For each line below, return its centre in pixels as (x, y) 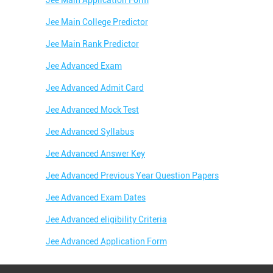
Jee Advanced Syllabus (90, 132)
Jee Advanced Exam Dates (95, 198)
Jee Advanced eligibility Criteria (106, 220)
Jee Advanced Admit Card (94, 88)
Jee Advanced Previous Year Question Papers (132, 176)
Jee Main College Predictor (97, 22)
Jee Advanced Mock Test (92, 110)
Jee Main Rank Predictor (92, 44)
